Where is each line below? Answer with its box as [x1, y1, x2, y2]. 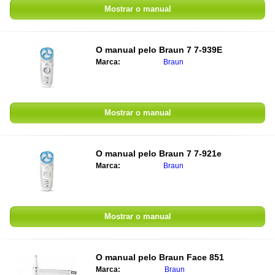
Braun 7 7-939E [159, 45, 222, 55]
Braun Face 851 [159, 252, 224, 262]
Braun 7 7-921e [159, 149, 222, 158]
